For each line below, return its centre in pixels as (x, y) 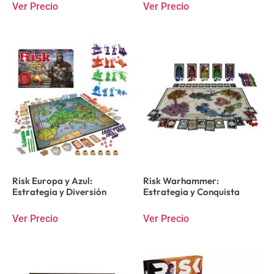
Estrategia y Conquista (191, 191)
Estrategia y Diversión (59, 191)
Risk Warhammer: (181, 180)
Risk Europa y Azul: (52, 180)
